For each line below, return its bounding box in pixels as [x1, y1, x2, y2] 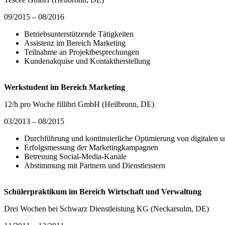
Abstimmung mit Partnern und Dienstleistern [24, 161, 165, 170]
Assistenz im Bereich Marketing [24, 39, 126, 48]
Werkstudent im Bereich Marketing [4, 83, 125, 92]
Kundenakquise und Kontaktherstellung [24, 57, 150, 66]
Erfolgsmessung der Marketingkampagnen [24, 143, 158, 152]
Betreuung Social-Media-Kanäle [24, 152, 127, 161]
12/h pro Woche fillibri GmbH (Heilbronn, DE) [4, 100, 154, 109]
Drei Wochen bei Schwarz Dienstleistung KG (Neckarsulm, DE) [4, 204, 209, 213]
